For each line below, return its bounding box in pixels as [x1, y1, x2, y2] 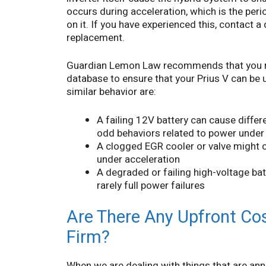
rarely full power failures [97, 178, 205, 193]
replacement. [66, 30, 125, 45]
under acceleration [97, 151, 180, 167]
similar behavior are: [66, 84, 156, 100]
